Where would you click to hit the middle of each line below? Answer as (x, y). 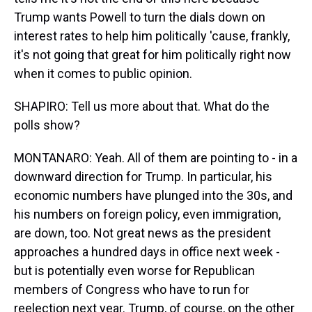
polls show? (47, 125)
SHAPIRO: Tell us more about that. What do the (142, 106)
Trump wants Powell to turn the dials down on (140, 17)
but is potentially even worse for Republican (134, 271)
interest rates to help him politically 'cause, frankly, (152, 36)
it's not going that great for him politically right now (153, 55)
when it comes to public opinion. (103, 73)
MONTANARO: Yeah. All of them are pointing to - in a (156, 158)
